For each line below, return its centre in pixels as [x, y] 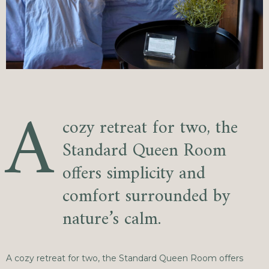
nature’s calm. [112, 219]
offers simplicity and [134, 174]
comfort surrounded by [146, 197]
